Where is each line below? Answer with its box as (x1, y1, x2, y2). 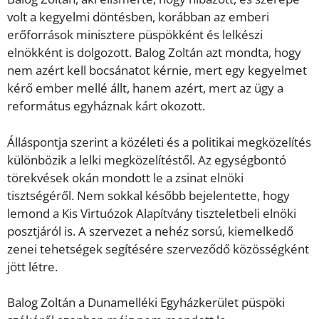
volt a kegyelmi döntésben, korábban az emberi (7, 9, 269, 26)
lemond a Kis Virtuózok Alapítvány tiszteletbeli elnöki (7, 204, 296, 221)
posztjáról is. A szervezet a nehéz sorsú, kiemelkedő (7, 222, 293, 239)
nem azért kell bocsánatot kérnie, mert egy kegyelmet (7, 62, 307, 79)
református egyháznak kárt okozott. (7, 98, 205, 115)
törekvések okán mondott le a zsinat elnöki (7, 169, 244, 186)
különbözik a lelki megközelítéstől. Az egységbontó (7, 151, 286, 168)
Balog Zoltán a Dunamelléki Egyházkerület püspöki (7, 294, 285, 311)
